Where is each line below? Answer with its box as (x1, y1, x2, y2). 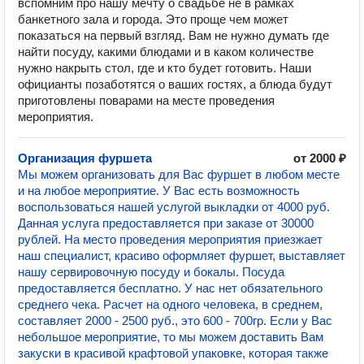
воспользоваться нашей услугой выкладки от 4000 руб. (18, 200, 330, 214)
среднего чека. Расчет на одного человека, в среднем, (18, 297, 323, 311)
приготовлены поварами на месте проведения (18, 93, 275, 107)
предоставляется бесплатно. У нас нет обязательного (18, 281, 323, 295)
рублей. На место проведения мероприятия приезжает (18, 232, 323, 246)
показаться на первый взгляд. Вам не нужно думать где (18, 28, 329, 42)
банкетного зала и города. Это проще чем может (18, 12, 288, 26)
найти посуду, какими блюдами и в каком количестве (18, 45, 314, 58)
